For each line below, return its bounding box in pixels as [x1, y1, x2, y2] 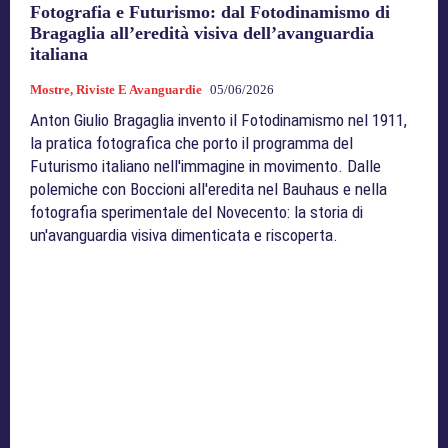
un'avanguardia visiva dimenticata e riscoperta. [30, 224, 338, 245]
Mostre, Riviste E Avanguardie [30, 81, 202, 97]
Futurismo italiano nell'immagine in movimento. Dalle [30, 155, 381, 176]
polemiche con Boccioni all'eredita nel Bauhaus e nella [30, 178, 387, 199]
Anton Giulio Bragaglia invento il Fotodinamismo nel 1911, [30, 109, 407, 130]
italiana [30, 43, 88, 64]
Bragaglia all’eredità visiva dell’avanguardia [30, 22, 374, 43]
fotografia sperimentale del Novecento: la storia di [30, 201, 363, 222]
